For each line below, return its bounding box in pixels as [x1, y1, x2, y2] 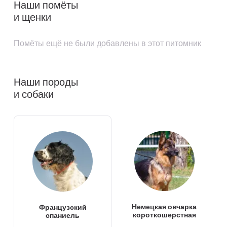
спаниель [46, 211, 80, 220]
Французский [39, 203, 87, 212]
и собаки [14, 88, 54, 100]
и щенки [14, 11, 52, 23]
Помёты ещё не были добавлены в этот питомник [14, 39, 202, 48]
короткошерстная [132, 211, 196, 219]
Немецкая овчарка [132, 203, 197, 211]
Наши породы [14, 76, 79, 88]
